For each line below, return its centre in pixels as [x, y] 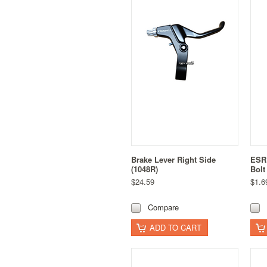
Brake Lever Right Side [173, 159]
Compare [163, 207]
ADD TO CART [176, 227]
